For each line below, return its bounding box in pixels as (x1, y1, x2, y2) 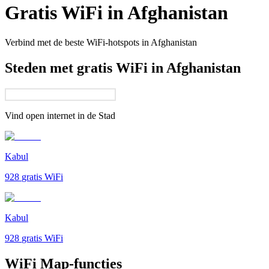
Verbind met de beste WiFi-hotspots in (5, 37, 149, 47)
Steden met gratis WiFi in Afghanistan (5, 59, 241, 76)
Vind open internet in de (5, 110, 96, 121)
